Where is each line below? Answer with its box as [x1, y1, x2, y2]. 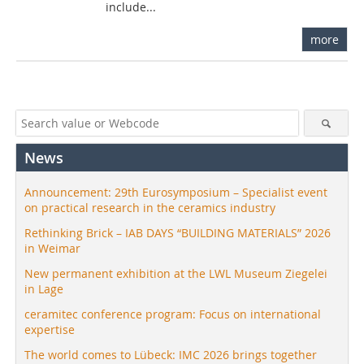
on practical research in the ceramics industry [24, 200, 275, 216]
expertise [24, 322, 75, 338]
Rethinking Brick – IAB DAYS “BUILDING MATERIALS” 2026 [24, 225, 331, 241]
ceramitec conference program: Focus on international [24, 306, 321, 323]
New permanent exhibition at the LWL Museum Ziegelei [24, 266, 327, 282]
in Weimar [24, 240, 80, 257]
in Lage [24, 281, 63, 297]
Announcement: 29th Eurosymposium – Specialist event [24, 184, 327, 201]
